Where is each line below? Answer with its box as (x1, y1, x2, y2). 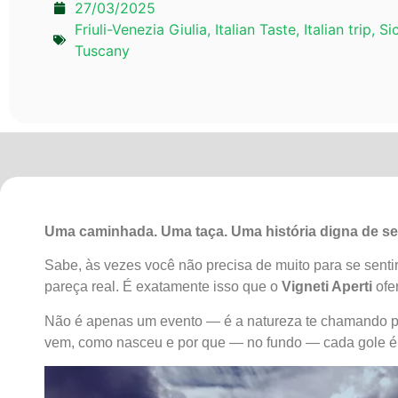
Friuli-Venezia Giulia (75, 20, 207, 39)
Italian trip (304, 20, 371, 39)
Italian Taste (215, 20, 296, 39)
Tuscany (75, 42, 130, 60)
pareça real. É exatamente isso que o (44, 279, 282, 295)
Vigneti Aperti (282, 279, 372, 295)
